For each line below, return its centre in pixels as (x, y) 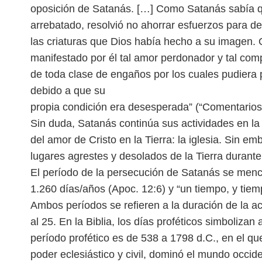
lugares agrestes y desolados (100, 156)
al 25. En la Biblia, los (82, 222)
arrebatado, (59, 25)
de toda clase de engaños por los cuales (126, 74)
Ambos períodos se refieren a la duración (128, 205)
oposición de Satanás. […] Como (109, 9)
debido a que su (68, 91)
